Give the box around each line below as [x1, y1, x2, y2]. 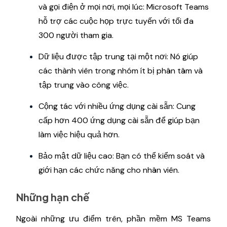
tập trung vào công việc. [39, 79, 129, 90]
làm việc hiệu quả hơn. [39, 129, 120, 140]
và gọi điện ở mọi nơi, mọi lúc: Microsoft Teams [39, 1, 209, 12]
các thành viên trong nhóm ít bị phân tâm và [39, 65, 203, 76]
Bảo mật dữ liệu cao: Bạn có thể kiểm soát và [39, 150, 205, 161]
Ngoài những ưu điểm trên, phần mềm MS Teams [16, 213, 211, 224]
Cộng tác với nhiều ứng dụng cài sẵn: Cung [39, 100, 196, 111]
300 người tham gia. [39, 29, 113, 41]
